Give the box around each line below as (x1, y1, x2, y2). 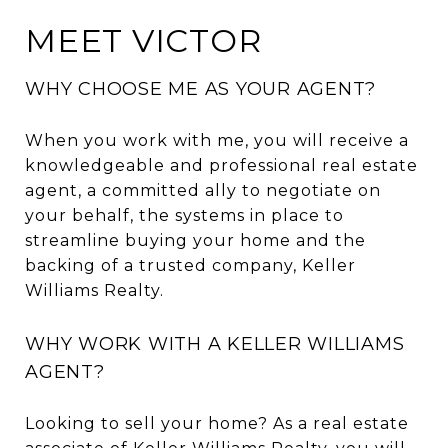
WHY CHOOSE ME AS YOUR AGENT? (25, 77, 376, 100)
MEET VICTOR (25, 20, 262, 60)
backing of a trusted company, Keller (25, 255, 356, 275)
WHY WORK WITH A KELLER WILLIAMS (25, 332, 405, 355)
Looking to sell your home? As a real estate (25, 413, 409, 433)
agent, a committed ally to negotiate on (25, 180, 381, 200)
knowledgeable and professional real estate (25, 155, 418, 175)
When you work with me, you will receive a (25, 130, 409, 150)
